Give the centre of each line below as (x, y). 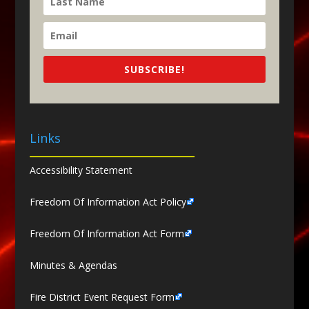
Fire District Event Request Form (102, 297)
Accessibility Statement (81, 170)
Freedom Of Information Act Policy (108, 202)
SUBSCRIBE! (154, 69)
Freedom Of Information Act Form (107, 234)
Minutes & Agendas (73, 266)
